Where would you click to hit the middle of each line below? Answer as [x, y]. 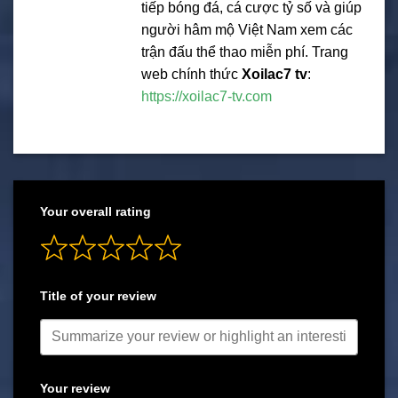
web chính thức [191, 74]
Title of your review [98, 296]
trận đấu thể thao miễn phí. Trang [245, 52]
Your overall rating [96, 212]
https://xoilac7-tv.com [207, 96]
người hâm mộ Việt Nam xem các [247, 29]
